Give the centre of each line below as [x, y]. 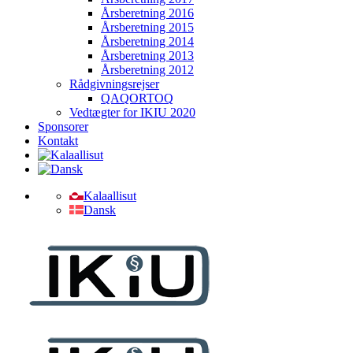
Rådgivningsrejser [114, 84]
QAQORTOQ [137, 98]
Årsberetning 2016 [147, 13]
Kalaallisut [110, 196]
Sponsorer [63, 126]
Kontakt [58, 141]
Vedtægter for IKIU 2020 [132, 112]
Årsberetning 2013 [147, 56]
